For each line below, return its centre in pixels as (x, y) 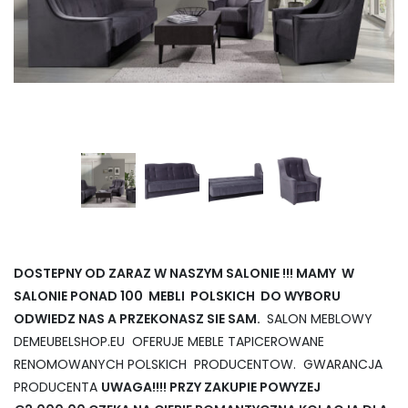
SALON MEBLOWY (320, 319)
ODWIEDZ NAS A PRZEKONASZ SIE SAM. (138, 319)
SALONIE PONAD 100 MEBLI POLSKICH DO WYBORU (177, 296)
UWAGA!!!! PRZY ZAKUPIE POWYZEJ (212, 388)
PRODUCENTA (57, 388)
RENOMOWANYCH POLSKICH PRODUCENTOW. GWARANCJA (198, 365)
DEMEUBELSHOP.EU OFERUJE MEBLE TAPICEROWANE (169, 342)
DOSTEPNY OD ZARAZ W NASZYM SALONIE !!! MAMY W (184, 274)
